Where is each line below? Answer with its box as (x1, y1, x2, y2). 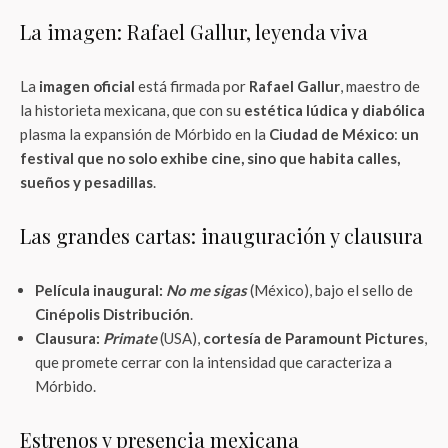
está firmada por (135, 77, 249, 95)
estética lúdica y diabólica (244, 101, 425, 119)
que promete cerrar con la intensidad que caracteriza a (35, 353, 392, 371)
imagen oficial (39, 77, 135, 95)
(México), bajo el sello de (247, 281, 413, 299)
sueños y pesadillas (20, 173, 153, 191)
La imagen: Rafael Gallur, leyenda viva (20, 18, 368, 45)
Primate (103, 329, 157, 347)
